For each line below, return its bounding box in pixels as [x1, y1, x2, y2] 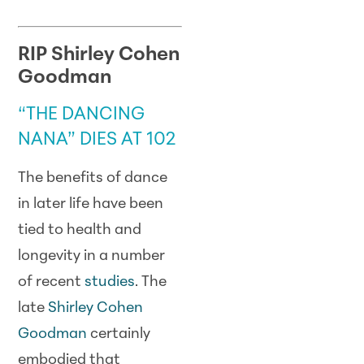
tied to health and [18, 223, 142, 239]
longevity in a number [18, 249, 166, 265]
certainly [87, 327, 151, 343]
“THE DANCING [18, 106, 145, 125]
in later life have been [18, 197, 164, 213]
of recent [18, 275, 85, 291]
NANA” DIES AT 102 [18, 131, 176, 150]
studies [84, 275, 136, 291]
